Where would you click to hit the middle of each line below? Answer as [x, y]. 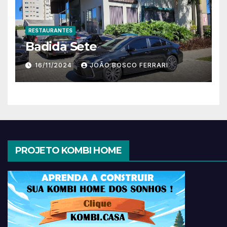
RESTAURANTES [50, 30]
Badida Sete [61, 46]
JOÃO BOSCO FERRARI [129, 65]
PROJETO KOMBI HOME [68, 150]
